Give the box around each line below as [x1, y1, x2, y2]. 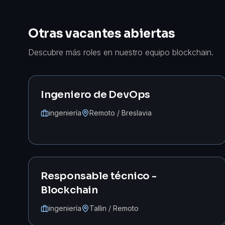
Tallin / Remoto [89, 204, 139, 212]
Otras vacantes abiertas [28, 26, 175, 41]
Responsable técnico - [41, 170, 157, 182]
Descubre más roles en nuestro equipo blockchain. [28, 47, 213, 57]
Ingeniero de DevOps [41, 88, 151, 101]
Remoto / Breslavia [89, 108, 152, 117]
